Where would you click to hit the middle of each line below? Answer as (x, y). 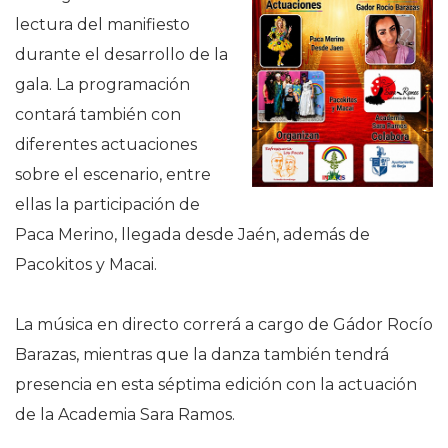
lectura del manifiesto (102, 24)
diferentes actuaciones (106, 144)
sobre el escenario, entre (113, 174)
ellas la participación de (107, 204)
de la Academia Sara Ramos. (125, 414)
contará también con (98, 114)
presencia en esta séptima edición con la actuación (216, 384)
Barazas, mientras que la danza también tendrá (202, 354)
